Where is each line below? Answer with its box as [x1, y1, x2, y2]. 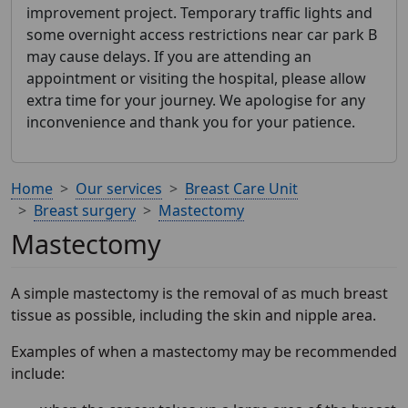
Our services [76, 178, 162, 199]
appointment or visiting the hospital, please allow [26, 68, 366, 88]
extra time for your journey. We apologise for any [26, 90, 365, 110]
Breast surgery [34, 200, 136, 220]
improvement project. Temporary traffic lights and [26, 3, 372, 23]
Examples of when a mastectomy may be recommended [11, 342, 397, 362]
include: [11, 363, 65, 383]
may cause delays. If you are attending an [26, 46, 311, 66]
